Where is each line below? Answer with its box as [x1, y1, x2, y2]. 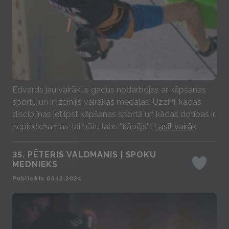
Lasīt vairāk [154, 122, 196, 131]
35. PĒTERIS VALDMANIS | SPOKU [12, 150, 157, 159]
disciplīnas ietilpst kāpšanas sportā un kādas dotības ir [12, 109, 215, 119]
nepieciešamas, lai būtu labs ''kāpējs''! [12, 122, 154, 131]
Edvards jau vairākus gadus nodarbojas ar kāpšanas [12, 85, 206, 95]
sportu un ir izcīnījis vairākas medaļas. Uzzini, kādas [12, 97, 201, 107]
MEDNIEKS [12, 159, 58, 169]
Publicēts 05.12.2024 [12, 175, 81, 182]
